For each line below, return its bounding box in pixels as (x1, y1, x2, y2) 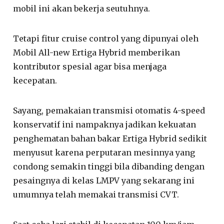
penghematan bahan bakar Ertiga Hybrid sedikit (13, 133, 207, 143)
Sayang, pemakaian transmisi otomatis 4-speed (13, 105, 205, 115)
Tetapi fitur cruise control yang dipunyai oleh (13, 33, 199, 43)
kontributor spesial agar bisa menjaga (13, 61, 167, 71)
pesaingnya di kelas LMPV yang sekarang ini (13, 175, 195, 185)
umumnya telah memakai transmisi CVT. (13, 189, 179, 199)
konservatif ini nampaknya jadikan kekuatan (13, 119, 196, 129)
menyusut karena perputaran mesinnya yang (13, 147, 195, 157)
